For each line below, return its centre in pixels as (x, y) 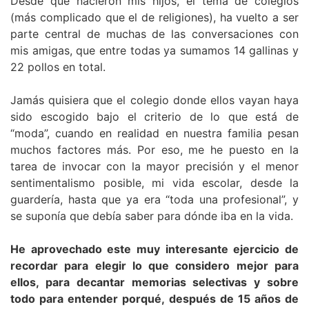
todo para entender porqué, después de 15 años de (154, 299)
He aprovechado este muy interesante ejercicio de (154, 249)
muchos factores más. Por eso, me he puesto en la (154, 150)
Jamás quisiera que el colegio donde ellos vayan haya (154, 100)
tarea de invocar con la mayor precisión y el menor (154, 167)
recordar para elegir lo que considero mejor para (154, 266)
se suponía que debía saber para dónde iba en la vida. (152, 216)
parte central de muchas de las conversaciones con (154, 34)
